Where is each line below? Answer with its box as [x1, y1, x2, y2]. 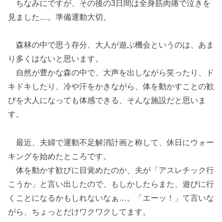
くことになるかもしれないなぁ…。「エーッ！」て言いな [8, 194, 214, 203]
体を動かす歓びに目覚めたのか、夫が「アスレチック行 [8, 166, 214, 175]
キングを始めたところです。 [8, 152, 111, 161]
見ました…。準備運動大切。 [8, 12, 111, 21]
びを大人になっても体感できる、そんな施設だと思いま [8, 96, 206, 105]
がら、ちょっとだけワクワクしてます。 [8, 208, 151, 217]
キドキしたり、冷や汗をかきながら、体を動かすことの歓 [8, 82, 214, 91]
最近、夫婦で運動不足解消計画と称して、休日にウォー [8, 138, 214, 147]
